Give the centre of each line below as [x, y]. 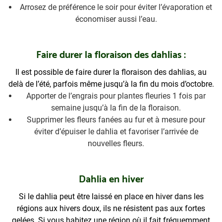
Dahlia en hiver [111, 179]
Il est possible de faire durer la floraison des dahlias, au [111, 72]
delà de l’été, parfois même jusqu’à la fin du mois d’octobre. [111, 84]
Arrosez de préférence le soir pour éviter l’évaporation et [116, 7]
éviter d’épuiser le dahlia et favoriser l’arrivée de [116, 131]
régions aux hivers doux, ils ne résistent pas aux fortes [111, 208]
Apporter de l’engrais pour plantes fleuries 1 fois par [116, 96]
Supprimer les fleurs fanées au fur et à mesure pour [116, 119]
